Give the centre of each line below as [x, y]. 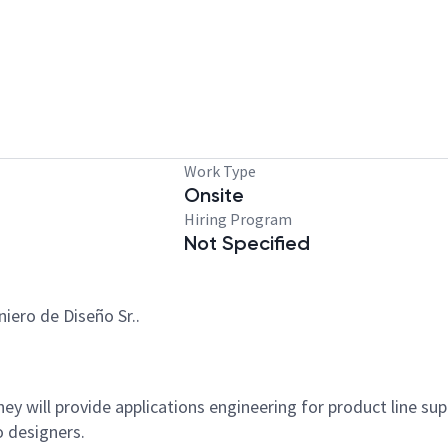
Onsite [214, 195]
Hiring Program [238, 219]
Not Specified [247, 243]
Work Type [220, 171]
